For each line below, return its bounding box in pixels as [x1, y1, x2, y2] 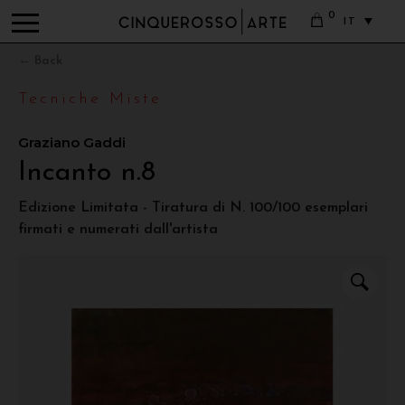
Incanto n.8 [18, 159, 155, 187]
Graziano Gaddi [18, 134, 126, 151]
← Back [18, 54, 62, 68]
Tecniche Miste [18, 90, 162, 108]
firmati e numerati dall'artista [18, 222, 218, 237]
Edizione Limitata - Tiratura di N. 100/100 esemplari [18, 201, 368, 215]
